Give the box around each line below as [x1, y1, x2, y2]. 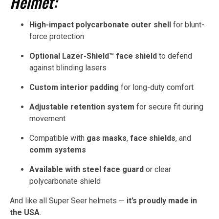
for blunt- [171, 20, 204, 29]
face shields [130, 133, 175, 143]
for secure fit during [134, 102, 203, 111]
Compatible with [29, 133, 87, 143]
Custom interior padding [29, 82, 119, 92]
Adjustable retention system [29, 102, 134, 111]
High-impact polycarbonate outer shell [29, 20, 171, 29]
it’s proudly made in [127, 196, 197, 205]
